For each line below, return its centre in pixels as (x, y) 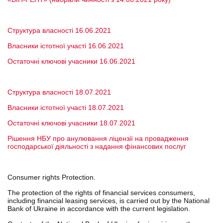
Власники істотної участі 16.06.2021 (66, 46)
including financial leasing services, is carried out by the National (109, 201)
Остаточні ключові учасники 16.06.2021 (71, 61)
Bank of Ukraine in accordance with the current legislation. (99, 209)
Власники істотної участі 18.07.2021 (66, 108)
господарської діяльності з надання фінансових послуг (97, 146)
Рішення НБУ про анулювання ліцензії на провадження (98, 138)
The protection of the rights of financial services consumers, (101, 193)
